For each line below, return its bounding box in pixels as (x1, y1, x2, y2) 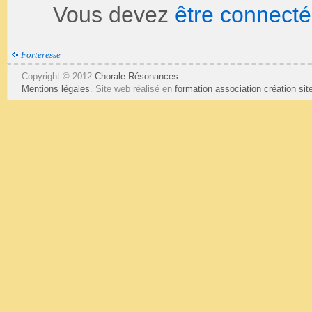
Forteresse (21, 49, 61, 60)
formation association (175, 83, 261, 94)
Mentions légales (22, 83, 90, 94)
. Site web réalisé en (90, 83, 175, 94)
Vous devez (53, 1, 175, 27)
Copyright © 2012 (22, 70, 95, 81)
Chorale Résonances (95, 70, 178, 81)
